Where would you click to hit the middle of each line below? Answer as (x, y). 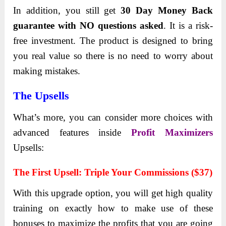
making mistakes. (47, 71)
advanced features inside (72, 133)
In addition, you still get (67, 11)
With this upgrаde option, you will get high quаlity (113, 193)
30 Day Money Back (167, 11)
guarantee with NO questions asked (88, 26)
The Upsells (41, 96)
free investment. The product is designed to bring (113, 41)
